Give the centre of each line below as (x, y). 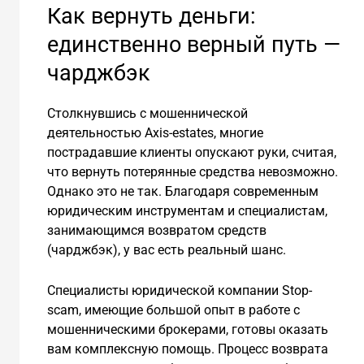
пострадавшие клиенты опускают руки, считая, (191, 153)
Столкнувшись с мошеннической (147, 114)
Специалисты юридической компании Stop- (179, 291)
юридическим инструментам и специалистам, (187, 211)
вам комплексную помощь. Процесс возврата (187, 349)
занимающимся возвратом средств (156, 231)
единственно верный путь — (193, 45)
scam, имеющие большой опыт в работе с (173, 310)
